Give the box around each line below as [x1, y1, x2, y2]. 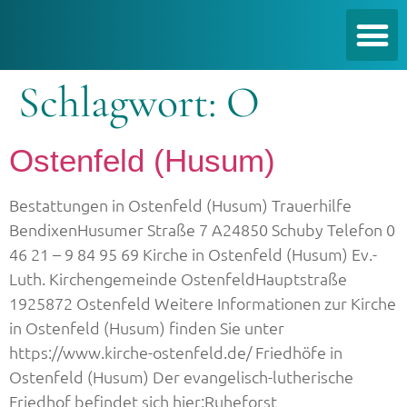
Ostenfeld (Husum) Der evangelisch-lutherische [9, 366, 353, 387]
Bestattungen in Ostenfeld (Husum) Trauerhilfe [9, 194, 352, 215]
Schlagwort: [18, 76, 226, 129]
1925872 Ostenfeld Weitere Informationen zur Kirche [9, 293, 396, 313]
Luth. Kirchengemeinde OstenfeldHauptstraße [9, 268, 347, 289]
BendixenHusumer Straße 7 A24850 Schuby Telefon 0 [9, 219, 395, 240]
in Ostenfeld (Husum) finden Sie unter [9, 317, 284, 338]
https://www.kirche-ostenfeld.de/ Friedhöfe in [9, 342, 342, 362]
